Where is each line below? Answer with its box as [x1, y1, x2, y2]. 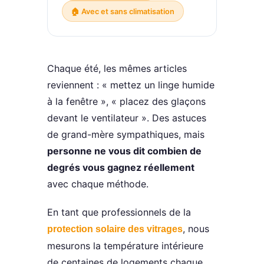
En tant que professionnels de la [47, 206, 191, 218]
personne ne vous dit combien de [47, 145, 202, 157]
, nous [183, 222, 209, 235]
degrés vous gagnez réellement [47, 161, 194, 174]
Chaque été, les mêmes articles [47, 62, 187, 75]
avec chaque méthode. [47, 178, 148, 190]
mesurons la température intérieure [47, 239, 203, 252]
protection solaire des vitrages [47, 223, 183, 234]
